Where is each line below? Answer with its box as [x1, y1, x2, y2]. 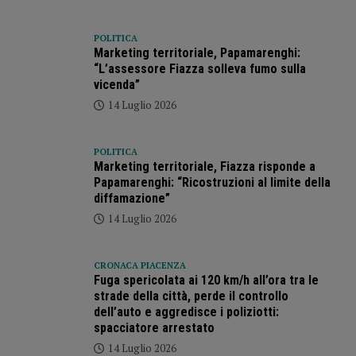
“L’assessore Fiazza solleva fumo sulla [93, 61, 306, 77]
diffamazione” [93, 191, 170, 207]
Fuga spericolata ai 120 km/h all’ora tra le [93, 273, 319, 288]
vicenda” [93, 77, 140, 93]
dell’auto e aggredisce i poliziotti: [93, 304, 279, 320]
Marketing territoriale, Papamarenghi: [93, 45, 300, 61]
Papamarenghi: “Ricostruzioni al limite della [93, 175, 331, 191]
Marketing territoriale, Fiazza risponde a [93, 159, 315, 175]
